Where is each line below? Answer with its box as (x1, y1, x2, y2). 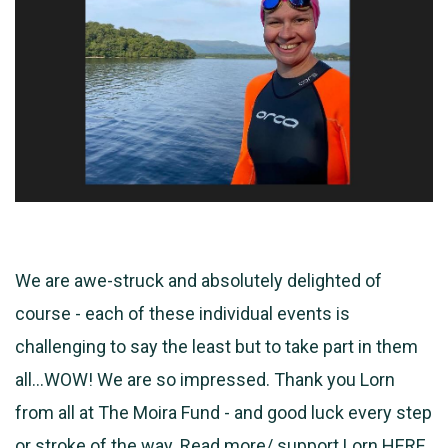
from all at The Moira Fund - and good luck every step (15, 401, 432, 423)
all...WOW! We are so (15, 368, 180, 390)
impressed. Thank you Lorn (180, 368, 395, 390)
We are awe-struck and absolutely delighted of (15, 269, 382, 291)
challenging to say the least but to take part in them (15, 335, 418, 357)
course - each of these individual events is (15, 302, 350, 324)
